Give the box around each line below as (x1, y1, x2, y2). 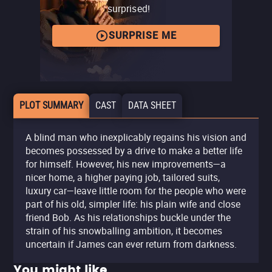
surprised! (107, 1, 150, 15)
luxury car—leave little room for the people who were (25, 184, 246, 197)
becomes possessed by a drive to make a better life (25, 144, 242, 157)
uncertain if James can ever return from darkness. (25, 237, 237, 251)
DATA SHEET (128, 100, 176, 111)
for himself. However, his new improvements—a (25, 157, 226, 171)
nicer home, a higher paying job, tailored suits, (25, 171, 220, 184)
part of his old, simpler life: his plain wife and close (25, 197, 240, 211)
